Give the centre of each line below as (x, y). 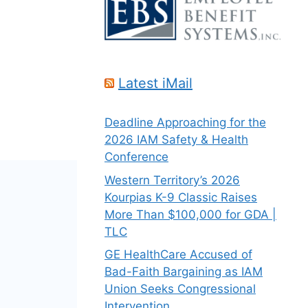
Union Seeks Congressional (180, 289)
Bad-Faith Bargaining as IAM (184, 272)
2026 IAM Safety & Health (176, 140)
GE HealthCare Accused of (178, 255)
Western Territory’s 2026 (172, 180)
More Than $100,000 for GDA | (190, 214)
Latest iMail (155, 84)
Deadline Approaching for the (185, 123)
